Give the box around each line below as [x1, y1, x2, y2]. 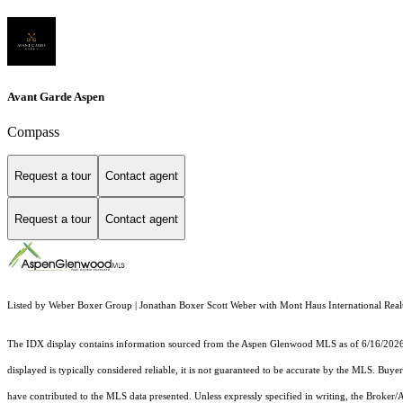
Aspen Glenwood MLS [241, 339, 336, 350]
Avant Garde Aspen [7, 89, 104, 103]
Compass [7, 123, 59, 139]
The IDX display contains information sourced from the [7, 339, 241, 350]
